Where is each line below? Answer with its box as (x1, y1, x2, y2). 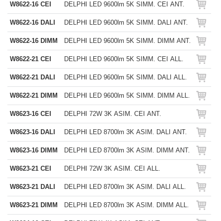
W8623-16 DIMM (10, 147, 58, 154)
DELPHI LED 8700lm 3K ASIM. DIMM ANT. (64, 147, 190, 154)
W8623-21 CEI (10, 165, 51, 172)
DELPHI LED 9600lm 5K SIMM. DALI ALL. (64, 74, 187, 81)
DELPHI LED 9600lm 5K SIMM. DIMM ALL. (64, 92, 190, 99)
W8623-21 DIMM (10, 201, 58, 209)
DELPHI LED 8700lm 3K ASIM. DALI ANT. (64, 128, 187, 136)
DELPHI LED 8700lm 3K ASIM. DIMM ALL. (64, 201, 189, 209)
